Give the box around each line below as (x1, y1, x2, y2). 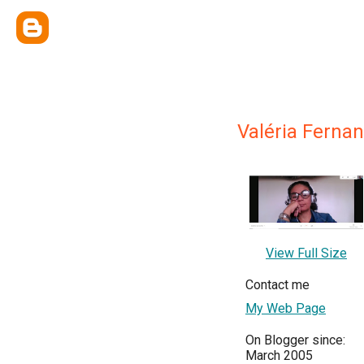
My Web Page (245, 301, 326, 317)
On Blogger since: (245, 332, 345, 349)
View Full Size (266, 245, 347, 262)
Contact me (245, 277, 310, 293)
